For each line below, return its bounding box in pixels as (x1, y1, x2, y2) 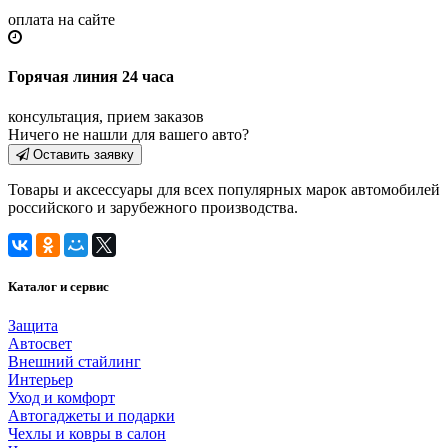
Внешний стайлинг (8, 352, 141, 370)
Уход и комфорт (8, 388, 115, 406)
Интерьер (8, 370, 73, 388)
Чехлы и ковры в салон (8, 424, 166, 442)
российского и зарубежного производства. (8, 198, 298, 216)
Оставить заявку (29, 146, 134, 162)
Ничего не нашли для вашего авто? (8, 125, 249, 143)
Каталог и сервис (8, 278, 109, 294)
